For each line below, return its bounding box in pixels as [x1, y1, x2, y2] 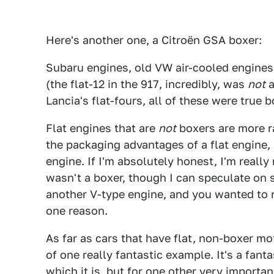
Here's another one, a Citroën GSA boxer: [46, 34, 262, 46]
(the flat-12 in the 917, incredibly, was [46, 78, 248, 91]
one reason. [46, 204, 108, 217]
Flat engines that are [46, 122, 158, 135]
